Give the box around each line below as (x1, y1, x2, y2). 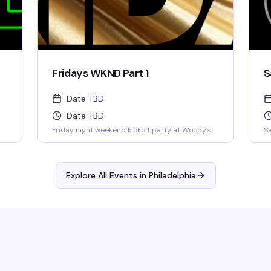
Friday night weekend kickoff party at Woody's (52, 125, 212, 135)
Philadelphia (148, 170, 196, 181)
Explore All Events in (65, 170, 149, 181)
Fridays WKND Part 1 (52, 66, 149, 80)
